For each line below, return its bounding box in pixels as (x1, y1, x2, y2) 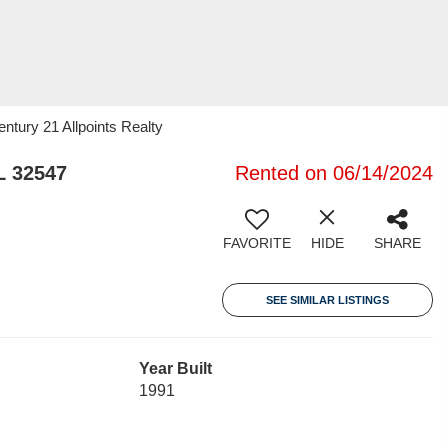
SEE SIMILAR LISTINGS (266, 294, 389, 306)
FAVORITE (223, 235, 291, 251)
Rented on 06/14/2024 (235, 162, 433, 184)
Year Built (138, 360, 212, 377)
